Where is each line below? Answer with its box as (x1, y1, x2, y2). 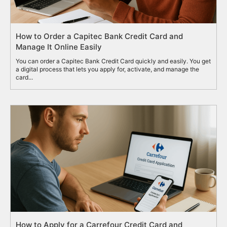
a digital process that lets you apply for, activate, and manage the (16, 65, 199, 73)
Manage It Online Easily (16, 42, 102, 52)
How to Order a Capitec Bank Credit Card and (16, 31, 183, 42)
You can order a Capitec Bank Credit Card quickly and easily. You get (16, 57, 211, 65)
